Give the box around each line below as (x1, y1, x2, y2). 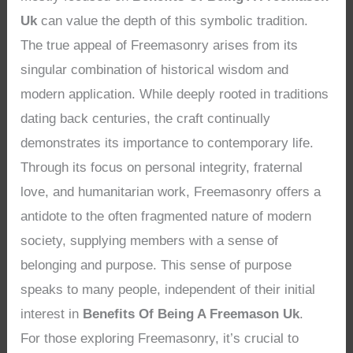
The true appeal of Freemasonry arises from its (20, 37, 299, 53)
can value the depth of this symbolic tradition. (37, 13, 309, 28)
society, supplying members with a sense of (20, 232, 279, 248)
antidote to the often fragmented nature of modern (20, 208, 312, 224)
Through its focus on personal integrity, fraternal (20, 159, 303, 175)
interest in (20, 306, 84, 321)
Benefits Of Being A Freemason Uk (83, 306, 300, 321)
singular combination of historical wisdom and (20, 61, 289, 77)
